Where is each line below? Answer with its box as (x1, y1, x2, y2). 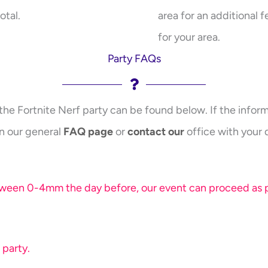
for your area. (158, 31, 220, 44)
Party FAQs (107, 52, 161, 66)
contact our (127, 125, 184, 139)
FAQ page (63, 125, 113, 139)
